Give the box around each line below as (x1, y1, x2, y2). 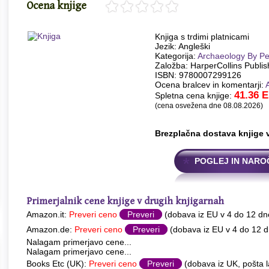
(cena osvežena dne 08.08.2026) (155, 101, 263, 109)
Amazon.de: (26, 225, 74, 234)
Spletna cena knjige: (155, 91, 234, 100)
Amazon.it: (26, 210, 69, 219)
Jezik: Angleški (155, 41, 210, 51)
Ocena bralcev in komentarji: (155, 80, 265, 89)
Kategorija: (155, 51, 198, 61)
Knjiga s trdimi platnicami (155, 32, 249, 41)
